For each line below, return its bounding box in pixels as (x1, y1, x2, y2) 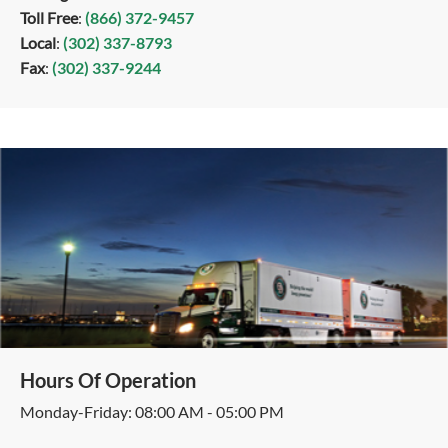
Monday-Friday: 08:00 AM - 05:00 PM (20, 402, 284, 421)
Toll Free (20, 8, 78, 27)
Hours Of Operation (20, 368, 196, 392)
